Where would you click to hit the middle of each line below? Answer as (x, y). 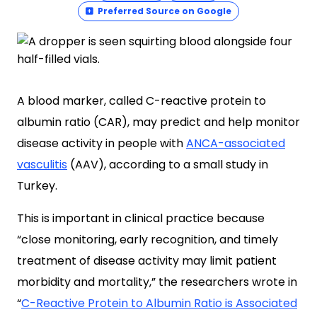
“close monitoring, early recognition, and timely (148, 240)
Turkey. (37, 186)
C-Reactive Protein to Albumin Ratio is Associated (159, 303)
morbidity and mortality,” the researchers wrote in (157, 282)
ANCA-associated (236, 143)
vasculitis (42, 165)
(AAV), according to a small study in (168, 165)
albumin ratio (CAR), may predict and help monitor (158, 122)
